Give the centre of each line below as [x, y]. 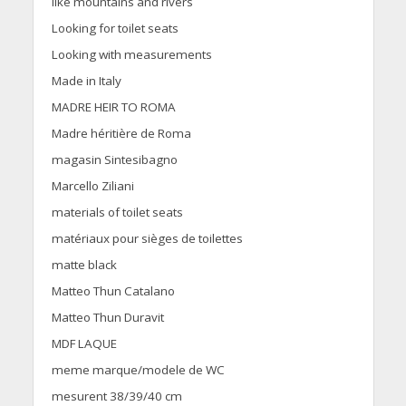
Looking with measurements [131, 55]
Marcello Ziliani [92, 186]
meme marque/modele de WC [138, 370]
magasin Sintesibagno [114, 160]
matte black [84, 265]
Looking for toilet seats [115, 29]
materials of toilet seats [117, 213]
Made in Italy [86, 81]
